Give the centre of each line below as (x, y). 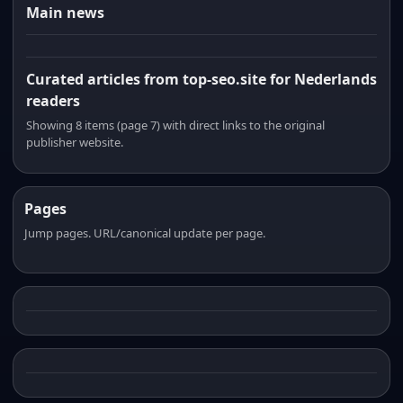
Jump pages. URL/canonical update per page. (145, 233)
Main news (65, 13)
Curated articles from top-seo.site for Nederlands (201, 79)
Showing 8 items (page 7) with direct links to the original (175, 125)
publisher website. (75, 142)
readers (53, 101)
